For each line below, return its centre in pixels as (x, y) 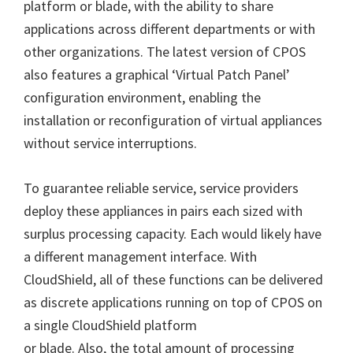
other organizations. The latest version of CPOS (165, 52)
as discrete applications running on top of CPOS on (173, 302)
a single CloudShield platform (110, 325)
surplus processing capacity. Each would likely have (173, 234)
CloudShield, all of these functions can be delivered (173, 279)
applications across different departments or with (169, 29)
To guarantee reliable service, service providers (161, 188)
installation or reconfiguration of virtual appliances (173, 120)
